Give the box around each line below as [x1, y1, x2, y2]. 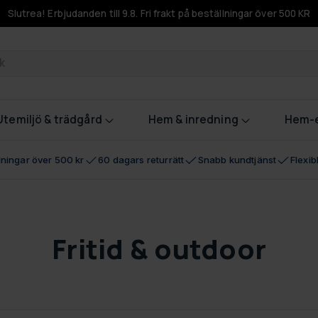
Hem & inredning [148, 112, 238, 128]
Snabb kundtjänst [197, 154, 277, 166]
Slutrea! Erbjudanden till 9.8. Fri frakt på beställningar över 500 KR [7, 7, 311, 21]
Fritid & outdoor [52, 231, 266, 268]
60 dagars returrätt [98, 154, 185, 166]
